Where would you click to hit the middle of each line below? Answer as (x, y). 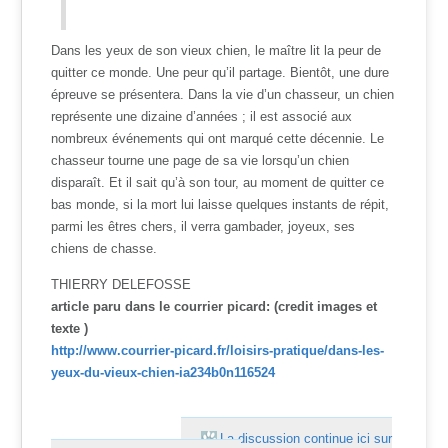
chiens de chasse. (104, 248)
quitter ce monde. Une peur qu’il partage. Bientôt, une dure (220, 72)
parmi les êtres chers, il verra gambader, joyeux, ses (203, 226)
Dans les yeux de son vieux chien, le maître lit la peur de (216, 50)
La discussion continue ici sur (306, 438)
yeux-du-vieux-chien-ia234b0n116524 (163, 372)
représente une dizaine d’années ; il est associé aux (202, 116)
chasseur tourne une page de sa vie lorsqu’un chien (200, 160)
